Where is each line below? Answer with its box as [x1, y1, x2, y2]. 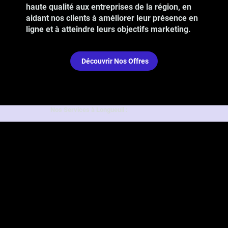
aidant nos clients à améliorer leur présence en [26, 13, 198, 23]
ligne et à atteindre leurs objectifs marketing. [26, 24, 191, 34]
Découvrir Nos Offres [81, 56, 149, 65]
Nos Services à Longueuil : [50, 105, 128, 113]
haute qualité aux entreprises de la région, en [26, 2, 192, 12]
